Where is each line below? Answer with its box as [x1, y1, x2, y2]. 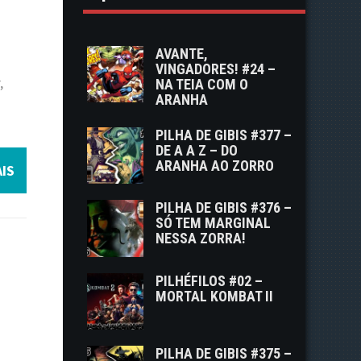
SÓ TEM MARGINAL [156, 214, 272, 232]
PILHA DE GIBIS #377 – [156, 127, 293, 143]
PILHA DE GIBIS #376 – [156, 199, 293, 217]
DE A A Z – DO [156, 142, 239, 159]
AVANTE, [156, 45, 209, 62]
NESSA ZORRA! [156, 230, 247, 247]
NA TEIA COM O [156, 76, 249, 93]
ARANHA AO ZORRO [156, 157, 275, 174]
